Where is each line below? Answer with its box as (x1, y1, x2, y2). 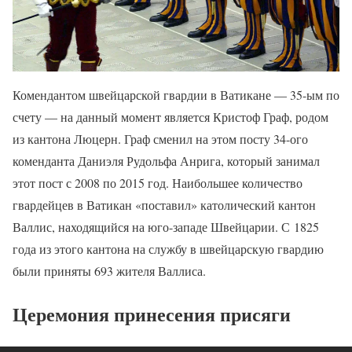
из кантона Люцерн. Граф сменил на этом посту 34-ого (13, 130, 308, 148)
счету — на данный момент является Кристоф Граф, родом (13, 108, 328, 126)
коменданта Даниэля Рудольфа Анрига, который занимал (13, 152, 320, 170)
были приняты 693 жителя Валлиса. (13, 262, 206, 280)
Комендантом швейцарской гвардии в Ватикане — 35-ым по (13, 86, 339, 104)
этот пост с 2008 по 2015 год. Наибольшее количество (13, 174, 302, 192)
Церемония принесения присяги (13, 300, 291, 328)
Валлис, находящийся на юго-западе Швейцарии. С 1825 (13, 218, 319, 236)
